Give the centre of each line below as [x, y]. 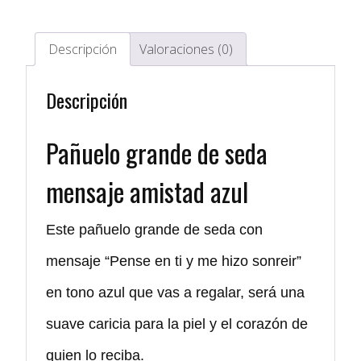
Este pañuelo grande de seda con [154, 229]
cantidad [50, 29]
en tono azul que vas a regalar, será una [175, 292]
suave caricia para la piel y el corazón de [177, 324]
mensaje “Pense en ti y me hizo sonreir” [176, 261]
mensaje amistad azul [147, 191]
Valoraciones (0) [186, 49]
